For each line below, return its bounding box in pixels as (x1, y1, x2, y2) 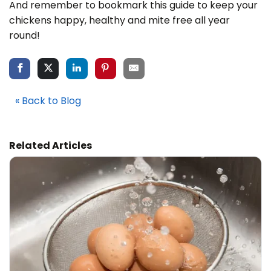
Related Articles (9, 138, 92, 152)
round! (9, 28, 40, 42)
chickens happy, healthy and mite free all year (9, 13, 230, 27)
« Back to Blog (15, 93, 81, 108)
